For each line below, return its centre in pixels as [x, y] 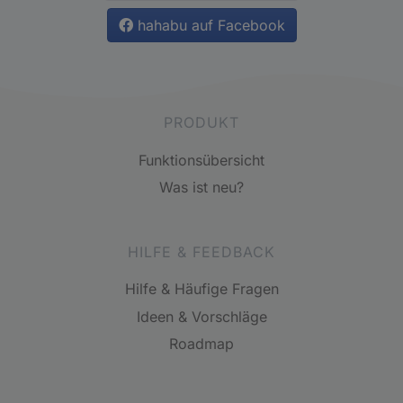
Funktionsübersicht [201, 160]
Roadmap [201, 344]
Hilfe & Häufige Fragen [201, 289]
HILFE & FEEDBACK [201, 252]
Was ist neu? [201, 187]
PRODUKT [201, 123]
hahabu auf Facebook [209, 26]
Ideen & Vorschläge [201, 316]
